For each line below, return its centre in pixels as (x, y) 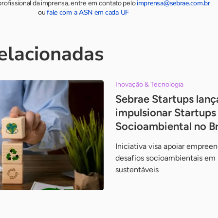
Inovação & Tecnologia (149, 84)
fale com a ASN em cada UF (88, 12)
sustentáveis (137, 170)
